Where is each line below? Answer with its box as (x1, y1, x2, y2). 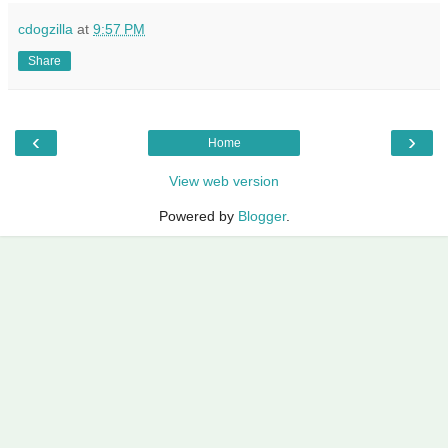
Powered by (158, 207, 238, 224)
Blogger (237, 207, 286, 224)
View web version (169, 172, 279, 189)
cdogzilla (18, 20, 73, 37)
